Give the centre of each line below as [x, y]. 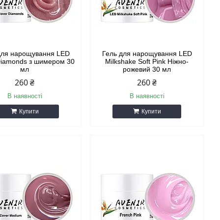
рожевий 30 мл [147, 69]
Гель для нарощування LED [147, 54]
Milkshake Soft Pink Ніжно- [147, 61]
